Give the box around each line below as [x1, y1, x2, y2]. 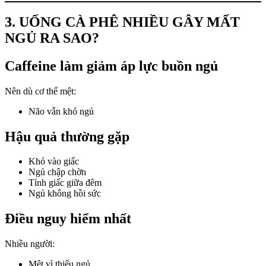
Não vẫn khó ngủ [28, 106, 94, 116]
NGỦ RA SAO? [5, 30, 99, 46]
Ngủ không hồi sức [28, 188, 101, 199]
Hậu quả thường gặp [5, 128, 129, 144]
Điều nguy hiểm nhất [5, 211, 131, 227]
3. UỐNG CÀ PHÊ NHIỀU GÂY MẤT [5, 14, 240, 30]
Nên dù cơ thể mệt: [5, 85, 76, 96]
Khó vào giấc [28, 156, 79, 167]
